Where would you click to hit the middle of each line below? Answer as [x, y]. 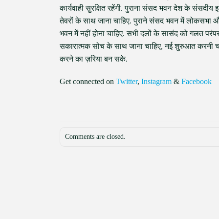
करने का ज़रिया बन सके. [94, 59]
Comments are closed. [95, 137]
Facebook [197, 81]
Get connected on [88, 81]
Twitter [127, 81]
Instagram [156, 81]
